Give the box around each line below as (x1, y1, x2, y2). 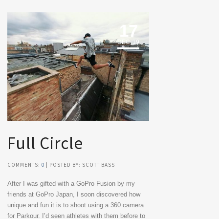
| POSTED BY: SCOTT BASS (44, 161, 115, 169)
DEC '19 (117, 38, 139, 45)
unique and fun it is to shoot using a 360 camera (7, 201, 144, 209)
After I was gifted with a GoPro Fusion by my (7, 180, 135, 188)
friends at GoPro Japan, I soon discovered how (7, 191, 140, 198)
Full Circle (7, 132, 83, 154)
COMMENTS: (7, 161, 42, 169)
